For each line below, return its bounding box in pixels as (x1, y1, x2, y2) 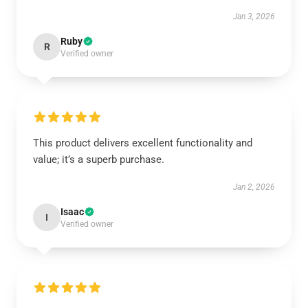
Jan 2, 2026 (233, 182, 275, 192)
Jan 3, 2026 (233, 12, 275, 21)
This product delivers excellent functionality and (33, 137, 252, 149)
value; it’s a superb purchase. (33, 153, 164, 166)
